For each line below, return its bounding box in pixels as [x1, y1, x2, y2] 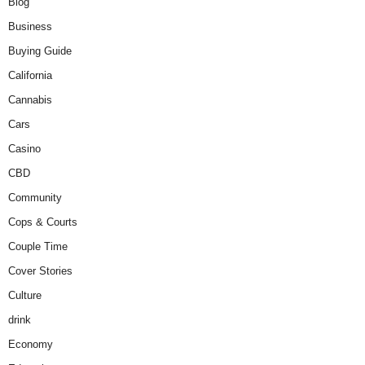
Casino [8, 143, 41, 156]
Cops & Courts [8, 216, 77, 229]
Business [8, 20, 52, 33]
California [8, 69, 52, 82]
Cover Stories [8, 265, 73, 278]
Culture [8, 289, 42, 302]
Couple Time [8, 240, 68, 253]
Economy [8, 338, 53, 351]
